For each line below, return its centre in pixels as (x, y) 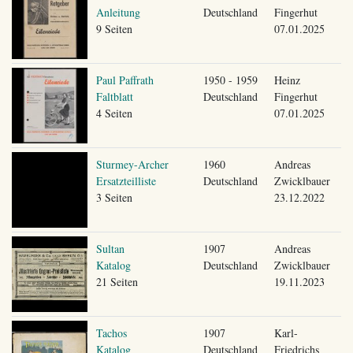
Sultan (110, 248)
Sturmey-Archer (132, 164)
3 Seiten (114, 197)
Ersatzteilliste (126, 180)
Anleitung (118, 12)
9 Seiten (114, 28)
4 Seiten (114, 113)
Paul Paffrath (124, 80)
